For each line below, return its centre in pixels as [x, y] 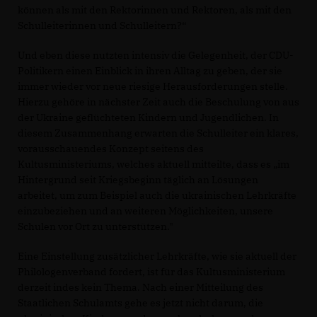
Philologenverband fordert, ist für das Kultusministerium [151, 272]
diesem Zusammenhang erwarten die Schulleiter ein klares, [158, 133]
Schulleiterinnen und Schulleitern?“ [102, 26]
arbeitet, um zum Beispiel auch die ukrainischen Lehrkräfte [157, 196]
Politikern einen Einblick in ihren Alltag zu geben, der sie [150, 71]
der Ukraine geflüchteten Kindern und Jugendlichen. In [148, 118]
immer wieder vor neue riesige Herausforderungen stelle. [153, 87]
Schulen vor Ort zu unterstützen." [96, 227]
